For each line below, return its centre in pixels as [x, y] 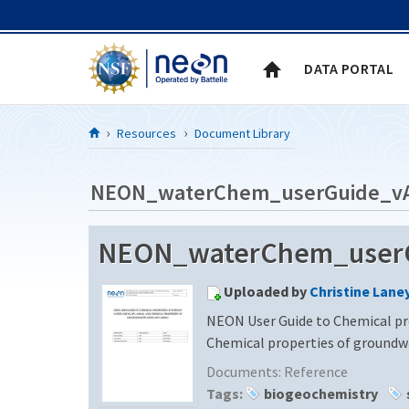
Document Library [242, 133]
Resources [147, 133]
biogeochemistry [321, 393]
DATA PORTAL [349, 68]
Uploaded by [267, 291]
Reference [316, 371]
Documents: [245, 371]
